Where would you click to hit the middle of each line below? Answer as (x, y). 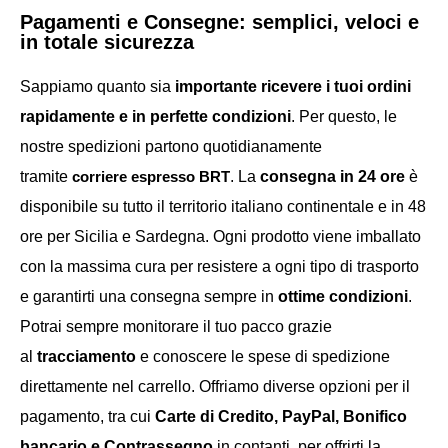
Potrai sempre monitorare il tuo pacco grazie (176, 326)
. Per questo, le (344, 116)
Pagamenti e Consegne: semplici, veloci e (219, 22)
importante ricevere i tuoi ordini (293, 86)
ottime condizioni (343, 296)
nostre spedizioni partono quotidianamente (171, 146)
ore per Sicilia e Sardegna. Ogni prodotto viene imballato (220, 236)
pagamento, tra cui (87, 416)
